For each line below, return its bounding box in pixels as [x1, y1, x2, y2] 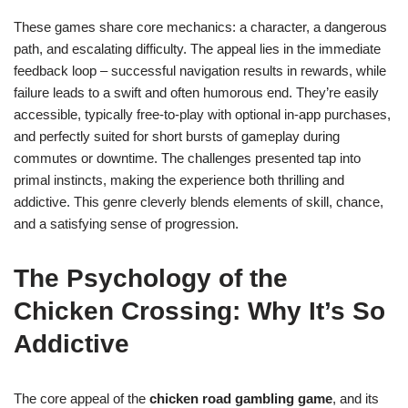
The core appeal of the [14, 391, 149, 406]
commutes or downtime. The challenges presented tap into [14, 150, 361, 166]
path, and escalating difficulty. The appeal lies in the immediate [14, 41, 381, 56]
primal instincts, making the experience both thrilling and [14, 172, 344, 188]
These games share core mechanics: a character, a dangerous [14, 19, 387, 35]
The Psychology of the [14, 264, 288, 292]
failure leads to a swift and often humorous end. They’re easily [14, 85, 379, 100]
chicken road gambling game [149, 391, 332, 406]
